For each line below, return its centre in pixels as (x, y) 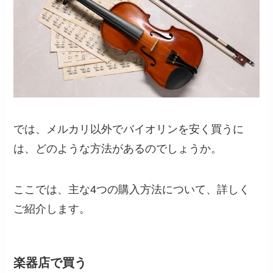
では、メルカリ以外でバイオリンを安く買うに (129, 129)
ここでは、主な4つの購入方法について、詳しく (132, 190)
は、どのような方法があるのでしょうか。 (118, 148)
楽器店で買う (50, 263)
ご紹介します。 (52, 209)
